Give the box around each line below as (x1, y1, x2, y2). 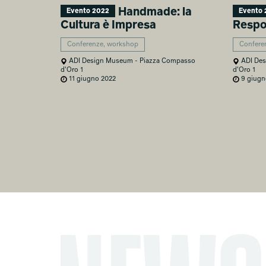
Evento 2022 (66, 7, 109, 15)
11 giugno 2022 (67, 75, 116, 83)
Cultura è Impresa (61, 19, 156, 31)
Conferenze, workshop (67, 40, 138, 48)
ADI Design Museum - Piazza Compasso (67, 58, 196, 65)
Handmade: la (116, 6, 192, 18)
